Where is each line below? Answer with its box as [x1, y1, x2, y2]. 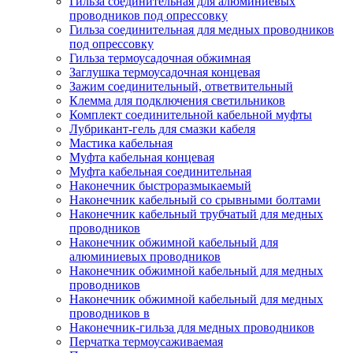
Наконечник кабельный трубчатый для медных [69, 207, 323, 221]
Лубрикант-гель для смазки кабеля [69, 122, 255, 136]
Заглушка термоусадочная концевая [69, 65, 260, 79]
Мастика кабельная [69, 136, 173, 150]
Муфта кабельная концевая [69, 150, 214, 164]
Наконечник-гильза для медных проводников [69, 321, 314, 334]
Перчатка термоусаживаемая [69, 335, 223, 348]
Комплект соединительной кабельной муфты [69, 108, 312, 121]
